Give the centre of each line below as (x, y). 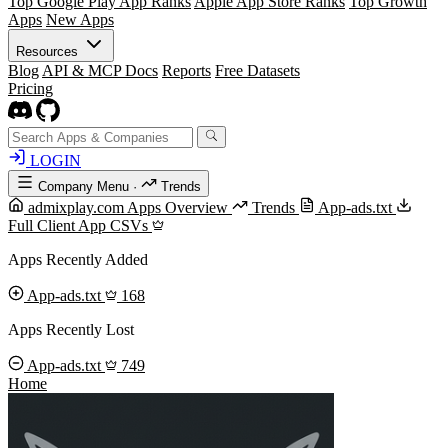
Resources (49, 51)
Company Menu (83, 187)
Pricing (30, 88)
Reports (186, 70)
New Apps (80, 19)
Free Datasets (257, 70)
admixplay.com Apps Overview (128, 208)
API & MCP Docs (100, 70)
